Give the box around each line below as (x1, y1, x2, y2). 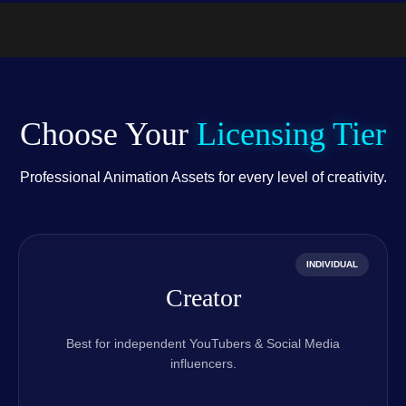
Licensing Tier (197, 116, 386, 153)
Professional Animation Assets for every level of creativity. (19, 169, 387, 186)
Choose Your (20, 116, 197, 153)
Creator (165, 284, 241, 313)
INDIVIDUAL (306, 259, 358, 270)
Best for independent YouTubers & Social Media (66, 336, 340, 352)
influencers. (169, 356, 237, 372)
